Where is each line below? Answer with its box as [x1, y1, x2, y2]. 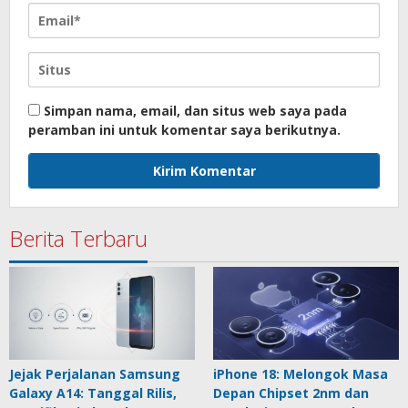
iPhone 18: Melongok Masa [213, 365, 388, 383]
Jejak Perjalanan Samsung [9, 365, 180, 383]
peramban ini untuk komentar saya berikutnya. [28, 121, 341, 139]
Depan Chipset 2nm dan [213, 384, 369, 403]
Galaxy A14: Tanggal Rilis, [9, 384, 177, 403]
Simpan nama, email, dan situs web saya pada [44, 102, 347, 120]
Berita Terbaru [9, 223, 148, 254]
